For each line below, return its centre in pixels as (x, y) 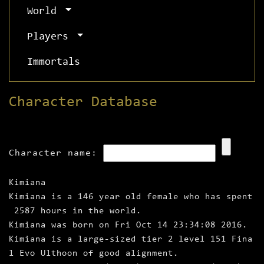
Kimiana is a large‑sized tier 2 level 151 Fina (131, 240)
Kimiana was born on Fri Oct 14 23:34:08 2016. (128, 226)
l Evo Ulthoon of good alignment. (94, 254)
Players (51, 37)
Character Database (83, 103)
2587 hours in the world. (75, 212)
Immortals (54, 63)
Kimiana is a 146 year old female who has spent (131, 197)
